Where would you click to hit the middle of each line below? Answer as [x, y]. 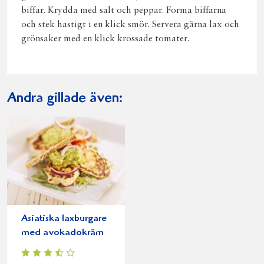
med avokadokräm [62, 233]
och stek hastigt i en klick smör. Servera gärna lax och [130, 25]
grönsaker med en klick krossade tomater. [105, 39]
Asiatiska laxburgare [64, 219]
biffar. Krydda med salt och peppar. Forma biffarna [124, 11]
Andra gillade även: [65, 99]
